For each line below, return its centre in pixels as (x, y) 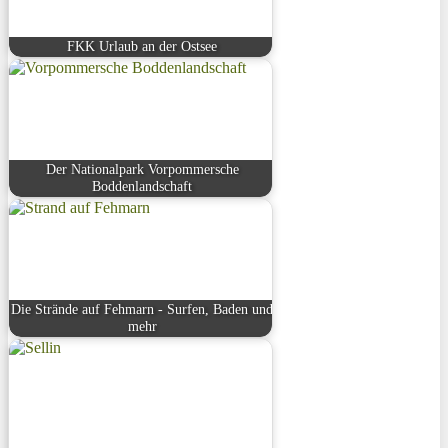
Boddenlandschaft (142, 186)
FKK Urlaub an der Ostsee (142, 46)
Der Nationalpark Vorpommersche (142, 169)
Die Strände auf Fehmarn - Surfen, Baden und (142, 309)
